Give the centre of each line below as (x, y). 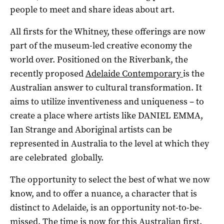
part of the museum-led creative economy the (101, 45)
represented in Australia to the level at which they (109, 143)
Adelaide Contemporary (134, 73)
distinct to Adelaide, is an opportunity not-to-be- (106, 207)
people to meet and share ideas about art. (92, 9)
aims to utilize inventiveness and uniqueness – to (107, 101)
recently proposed (48, 73)
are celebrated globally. (57, 157)
